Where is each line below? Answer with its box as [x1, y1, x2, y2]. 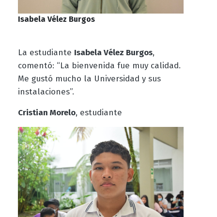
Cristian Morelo [17, 108, 76, 118]
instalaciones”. [17, 87, 74, 97]
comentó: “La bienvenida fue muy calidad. [17, 61, 181, 71]
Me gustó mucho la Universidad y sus [17, 74, 161, 84]
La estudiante [17, 47, 74, 58]
